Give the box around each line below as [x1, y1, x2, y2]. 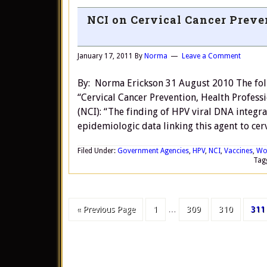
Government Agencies [117, 147, 189, 155]
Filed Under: [77, 147, 117, 155]
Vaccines [224, 147, 253, 155]
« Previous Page [76, 204, 135, 214]
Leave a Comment [182, 52, 241, 60]
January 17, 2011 [77, 52, 133, 60]
